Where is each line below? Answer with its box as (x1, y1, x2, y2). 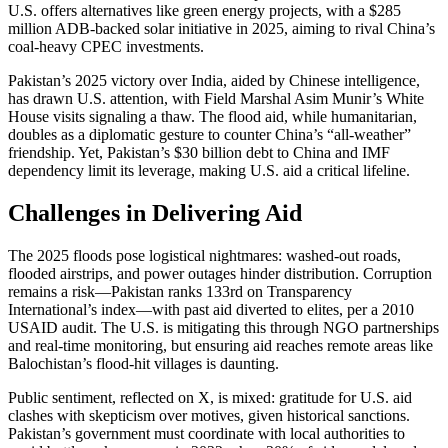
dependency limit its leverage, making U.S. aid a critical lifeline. (8, 162, 410, 180)
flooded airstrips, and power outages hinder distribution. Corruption (8, 265, 432, 283)
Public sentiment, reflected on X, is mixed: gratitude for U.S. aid (8, 389, 412, 407)
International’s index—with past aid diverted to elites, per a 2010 (8, 301, 414, 319)
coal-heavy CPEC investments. (8, 38, 204, 56)
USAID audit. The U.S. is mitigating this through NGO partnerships (8, 319, 439, 337)
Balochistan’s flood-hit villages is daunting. (8, 355, 279, 373)
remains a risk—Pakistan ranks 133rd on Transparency (8, 283, 352, 301)
